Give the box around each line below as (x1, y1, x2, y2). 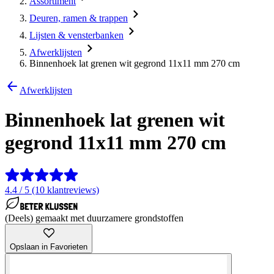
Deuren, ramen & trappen (29, 13, 128, 23)
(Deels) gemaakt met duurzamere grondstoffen (5, 212, 183, 223)
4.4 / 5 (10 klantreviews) (5, 184, 99, 195)
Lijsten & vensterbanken (29, 30, 124, 40)
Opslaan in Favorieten (10, 242, 87, 251)
